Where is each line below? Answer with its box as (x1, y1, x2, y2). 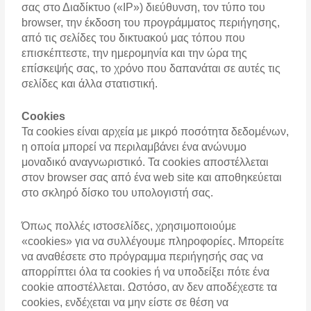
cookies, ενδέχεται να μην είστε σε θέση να (22, 296, 229, 308)
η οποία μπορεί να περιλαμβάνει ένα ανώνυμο (22, 141, 247, 153)
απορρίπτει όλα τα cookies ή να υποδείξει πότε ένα (22, 265, 270, 278)
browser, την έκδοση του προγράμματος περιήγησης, (22, 16, 280, 28)
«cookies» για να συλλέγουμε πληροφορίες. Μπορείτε (22, 235, 285, 247)
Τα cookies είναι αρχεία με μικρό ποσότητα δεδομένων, (22, 126, 289, 138)
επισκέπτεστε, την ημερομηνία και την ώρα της (22, 47, 248, 59)
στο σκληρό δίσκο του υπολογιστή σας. (22, 187, 214, 199)
